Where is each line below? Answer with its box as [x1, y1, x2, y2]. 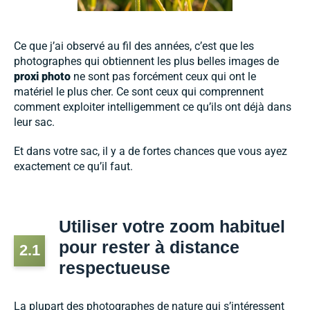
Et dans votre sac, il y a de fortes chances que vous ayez [14, 145, 287, 158]
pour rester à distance [59, 237, 239, 257]
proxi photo [14, 70, 71, 84]
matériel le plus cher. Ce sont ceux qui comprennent [14, 85, 264, 99]
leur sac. [14, 116, 55, 129]
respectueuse [59, 258, 170, 278]
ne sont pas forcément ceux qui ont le [71, 70, 256, 84]
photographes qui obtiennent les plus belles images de [14, 55, 279, 69]
